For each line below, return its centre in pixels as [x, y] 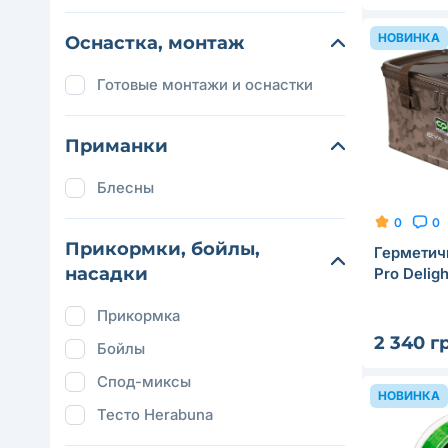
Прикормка [138, 315]
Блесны [125, 187]
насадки [106, 274]
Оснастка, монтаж [154, 43]
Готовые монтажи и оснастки [205, 84]
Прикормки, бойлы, [162, 249]
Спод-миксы [144, 381]
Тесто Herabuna [155, 414]
